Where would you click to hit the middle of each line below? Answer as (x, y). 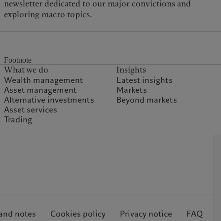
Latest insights (145, 80)
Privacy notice (146, 214)
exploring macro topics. (48, 15)
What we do (26, 70)
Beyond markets (147, 100)
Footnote (18, 60)
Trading (18, 120)
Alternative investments (49, 100)
